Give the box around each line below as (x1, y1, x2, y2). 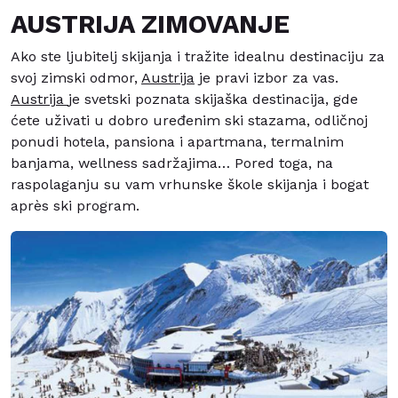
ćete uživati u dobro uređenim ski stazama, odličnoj (11, 112, 368, 130)
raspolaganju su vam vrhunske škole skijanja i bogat (11, 176, 369, 194)
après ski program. (11, 197, 139, 215)
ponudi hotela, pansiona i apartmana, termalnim (11, 133, 344, 151)
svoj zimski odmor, (11, 69, 141, 87)
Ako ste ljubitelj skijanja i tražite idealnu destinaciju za (11, 48, 385, 66)
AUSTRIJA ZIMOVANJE (11, 9, 290, 40)
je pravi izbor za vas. (195, 69, 338, 87)
